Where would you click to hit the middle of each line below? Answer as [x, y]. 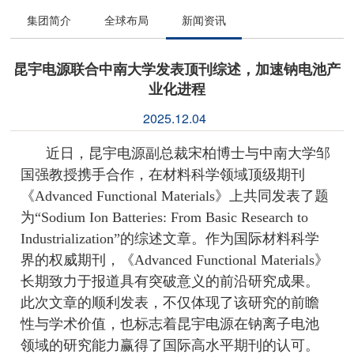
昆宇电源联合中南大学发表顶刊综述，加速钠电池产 [177, 69]
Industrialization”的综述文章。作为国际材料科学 [170, 239]
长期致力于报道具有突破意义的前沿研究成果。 [170, 281]
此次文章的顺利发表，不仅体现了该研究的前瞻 [170, 303]
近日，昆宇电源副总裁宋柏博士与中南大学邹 [188, 153]
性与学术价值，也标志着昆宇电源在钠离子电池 [170, 324]
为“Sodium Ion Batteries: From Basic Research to [165, 217]
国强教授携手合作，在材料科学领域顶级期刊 [163, 175]
